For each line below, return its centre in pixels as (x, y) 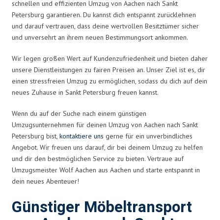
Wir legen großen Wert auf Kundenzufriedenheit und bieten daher (110, 58)
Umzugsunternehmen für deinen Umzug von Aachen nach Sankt (105, 124)
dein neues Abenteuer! (45, 181)
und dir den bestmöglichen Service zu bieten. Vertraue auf (98, 158)
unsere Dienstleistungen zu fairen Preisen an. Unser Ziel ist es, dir (109, 69)
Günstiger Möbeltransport (102, 207)
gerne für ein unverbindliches (148, 136)
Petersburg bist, (36, 136)
